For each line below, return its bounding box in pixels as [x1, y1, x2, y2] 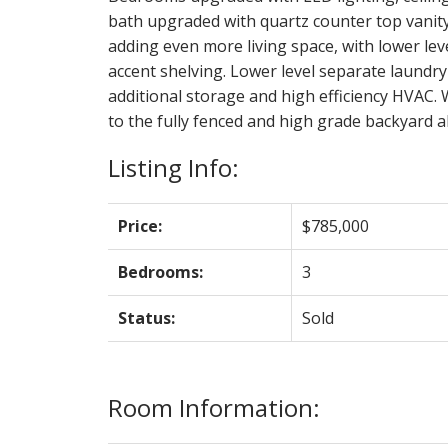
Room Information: [107, 390, 320, 424]
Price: [117, 214, 162, 237]
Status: [117, 306, 175, 329]
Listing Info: [107, 150, 239, 184]
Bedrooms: [117, 260, 203, 283]
